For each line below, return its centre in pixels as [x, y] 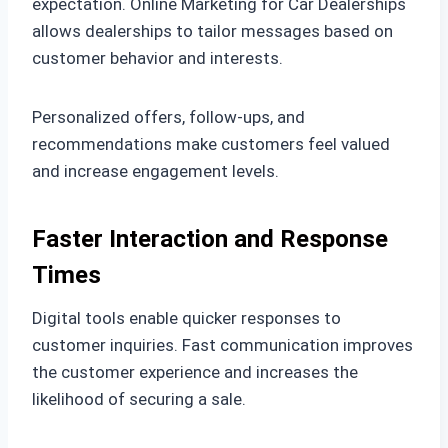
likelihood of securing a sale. [139, 398]
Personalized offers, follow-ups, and [168, 116]
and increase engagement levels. [155, 170]
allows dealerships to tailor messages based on [212, 30]
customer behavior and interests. [157, 57]
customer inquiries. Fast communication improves [222, 344]
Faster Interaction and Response [210, 238]
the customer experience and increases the [195, 371]
